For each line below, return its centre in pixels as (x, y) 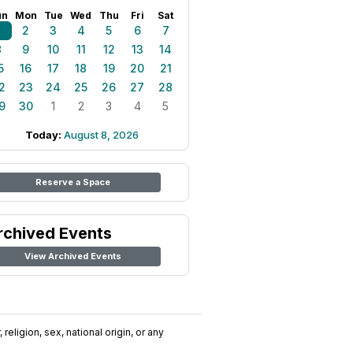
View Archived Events (72, 256)
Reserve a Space (72, 182)
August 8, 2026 (101, 135)
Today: (45, 135)
